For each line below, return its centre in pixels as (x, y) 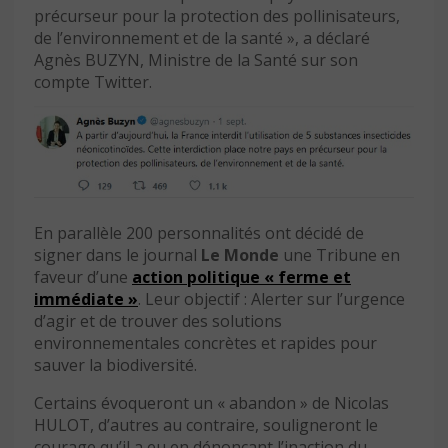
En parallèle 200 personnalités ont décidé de (199, 232)
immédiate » (86, 298)
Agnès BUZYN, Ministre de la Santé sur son (196, 60)
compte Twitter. (93, 82)
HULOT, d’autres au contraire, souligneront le (206, 424)
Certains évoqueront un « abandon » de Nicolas (211, 402)
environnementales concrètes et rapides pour (205, 342)
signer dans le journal (117, 254)
